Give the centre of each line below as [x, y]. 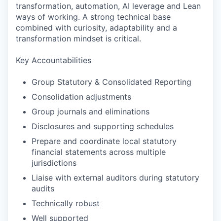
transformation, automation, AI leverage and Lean [108, 6]
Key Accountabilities [54, 60]
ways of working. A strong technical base [93, 17]
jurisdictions [54, 163]
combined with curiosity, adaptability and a [96, 28]
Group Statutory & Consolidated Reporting [111, 82]
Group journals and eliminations [91, 111]
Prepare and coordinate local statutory [104, 141]
